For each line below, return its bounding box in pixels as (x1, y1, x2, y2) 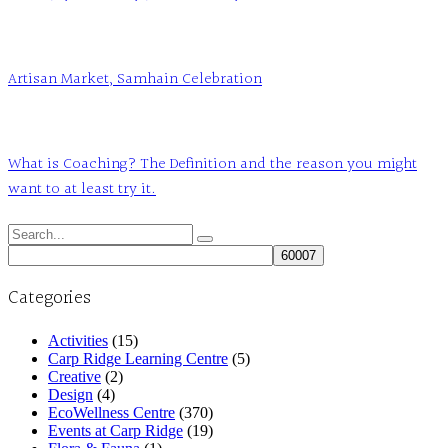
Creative (48, 368, 101, 386)
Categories (8, 284, 91, 314)
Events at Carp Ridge (48, 422, 183, 440)
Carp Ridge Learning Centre (48, 350, 228, 368)
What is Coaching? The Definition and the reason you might (8, 152, 417, 178)
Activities (48, 332, 108, 350)
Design (48, 386, 93, 404)
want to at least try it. (8, 177, 156, 203)
